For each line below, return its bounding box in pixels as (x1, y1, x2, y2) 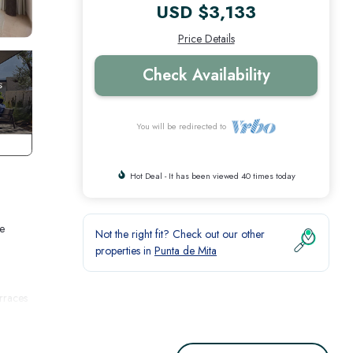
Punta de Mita (154, 242, 217, 258)
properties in (95, 242, 154, 258)
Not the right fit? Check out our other (95, 225, 265, 242)
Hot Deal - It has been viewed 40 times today (129, 169, 295, 182)
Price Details (177, 30, 235, 46)
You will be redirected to (136, 119, 232, 132)
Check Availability (142, 63, 270, 87)
